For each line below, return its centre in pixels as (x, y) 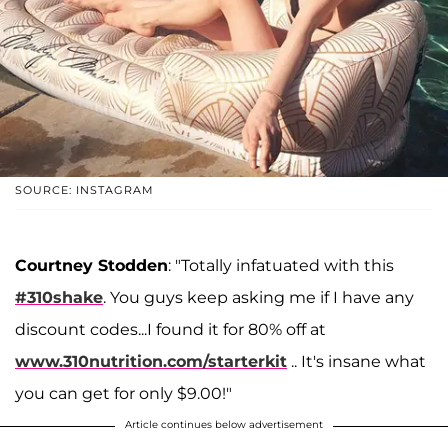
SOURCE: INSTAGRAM (84, 189)
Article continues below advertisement (224, 424)
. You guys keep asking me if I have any (258, 297)
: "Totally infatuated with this (281, 265)
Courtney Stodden (91, 265)
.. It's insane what (356, 361)
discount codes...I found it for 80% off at (170, 329)
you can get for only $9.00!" (123, 393)
